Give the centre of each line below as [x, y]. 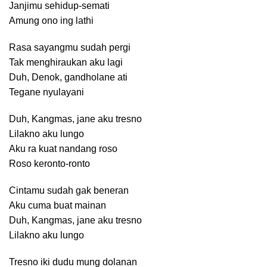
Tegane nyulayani [46, 92]
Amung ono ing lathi [51, 21]
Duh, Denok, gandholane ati [68, 77]
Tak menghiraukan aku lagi [66, 62]
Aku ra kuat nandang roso [63, 149]
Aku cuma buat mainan [58, 205]
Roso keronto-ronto [49, 164]
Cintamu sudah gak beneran [69, 190]
